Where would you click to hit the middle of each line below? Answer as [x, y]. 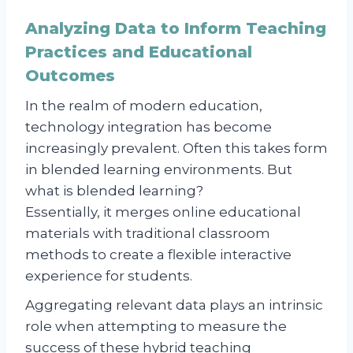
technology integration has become [149, 126]
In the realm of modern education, [144, 105]
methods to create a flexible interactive [158, 254]
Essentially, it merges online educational [163, 212]
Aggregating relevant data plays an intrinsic [174, 305]
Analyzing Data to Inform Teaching [176, 28]
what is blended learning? [114, 190]
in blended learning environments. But [159, 169]
